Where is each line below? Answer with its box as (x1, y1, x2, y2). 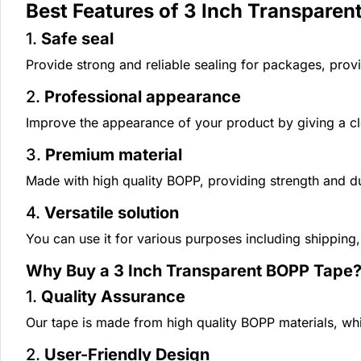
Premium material (45, 145, 182, 165)
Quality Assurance (41, 287, 185, 307)
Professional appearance (44, 87, 241, 107)
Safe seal (41, 29, 114, 49)
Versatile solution (44, 203, 179, 223)
